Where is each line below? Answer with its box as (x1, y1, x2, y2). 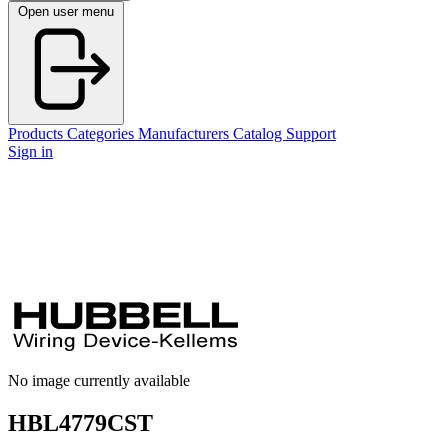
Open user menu (18, 4, 114, 19)
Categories (67, 125, 138, 142)
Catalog (233, 125, 286, 142)
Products (8, 125, 67, 142)
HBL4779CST (8, 409, 153, 436)
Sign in (8, 143, 53, 160)
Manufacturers (138, 125, 233, 142)
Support (286, 125, 336, 142)
